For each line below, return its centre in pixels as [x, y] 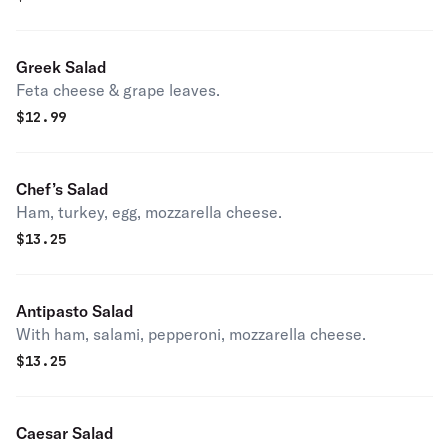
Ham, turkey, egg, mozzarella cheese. [149, 212]
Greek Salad [61, 67]
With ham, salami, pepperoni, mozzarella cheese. [191, 334]
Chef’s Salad [62, 189]
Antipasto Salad [75, 311]
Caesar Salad [65, 433]
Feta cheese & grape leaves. [118, 90]
